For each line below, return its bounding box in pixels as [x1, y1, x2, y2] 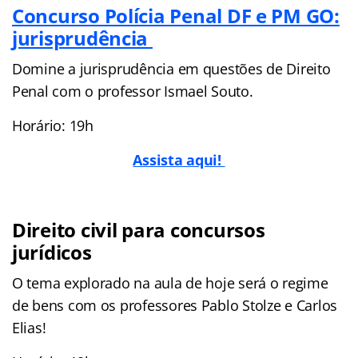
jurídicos [12, 238, 92, 265]
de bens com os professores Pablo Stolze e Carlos [12, 295, 338, 315]
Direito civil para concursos [12, 216, 265, 243]
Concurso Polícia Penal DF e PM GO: [12, 2, 340, 29]
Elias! [12, 317, 46, 337]
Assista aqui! [133, 149, 225, 169]
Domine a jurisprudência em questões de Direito [12, 58, 331, 78]
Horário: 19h [12, 115, 93, 135]
